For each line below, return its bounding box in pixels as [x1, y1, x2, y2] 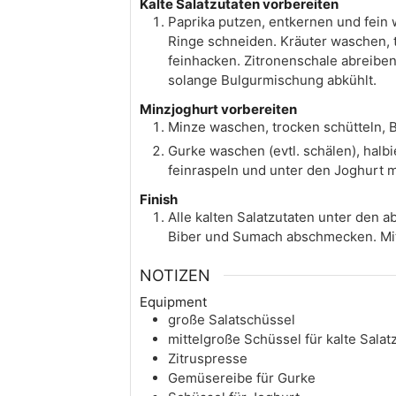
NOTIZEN [140, 266, 210, 286]
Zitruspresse [168, 350, 247, 368]
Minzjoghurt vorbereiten [140, 100, 297, 118]
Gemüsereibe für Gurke [168, 369, 316, 387]
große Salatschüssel [168, 311, 295, 329]
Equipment [140, 293, 207, 311]
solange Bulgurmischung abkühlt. [168, 71, 377, 88]
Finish [140, 190, 178, 208]
